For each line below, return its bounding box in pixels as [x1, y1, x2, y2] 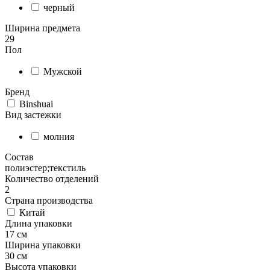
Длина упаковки [5, 218, 72, 229]
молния [43, 131, 74, 142]
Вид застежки [5, 110, 61, 121]
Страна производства [5, 195, 93, 206]
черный [43, 2, 75, 13]
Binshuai [17, 99, 53, 110]
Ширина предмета [5, 23, 80, 34]
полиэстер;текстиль [5, 163, 86, 174]
